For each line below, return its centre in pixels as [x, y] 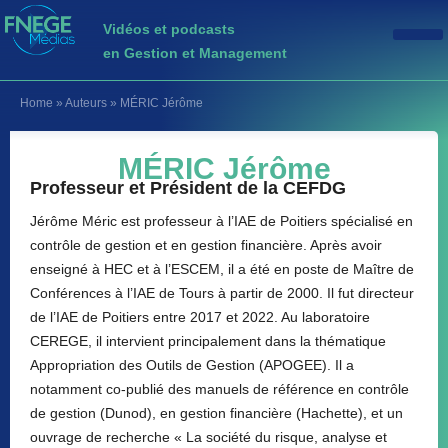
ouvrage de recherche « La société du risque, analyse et [208, 437]
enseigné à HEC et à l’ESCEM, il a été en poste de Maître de [222, 269]
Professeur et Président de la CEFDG [188, 188]
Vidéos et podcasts [168, 28]
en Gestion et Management [194, 52]
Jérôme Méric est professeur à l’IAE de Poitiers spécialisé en [221, 221]
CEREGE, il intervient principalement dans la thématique [208, 341]
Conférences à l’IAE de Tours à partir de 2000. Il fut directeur [222, 293]
